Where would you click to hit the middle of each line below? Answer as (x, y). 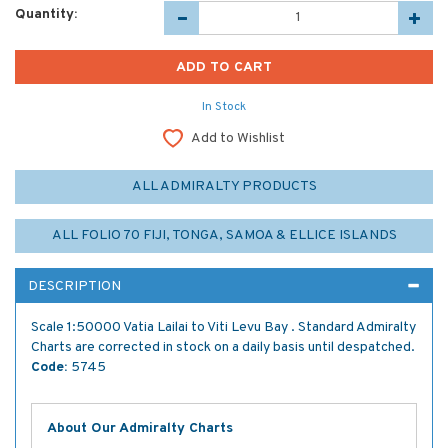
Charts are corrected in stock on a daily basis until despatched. (223, 347)
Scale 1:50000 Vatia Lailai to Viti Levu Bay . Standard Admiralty (223, 327)
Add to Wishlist (238, 138)
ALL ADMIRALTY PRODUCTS (224, 186)
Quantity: (46, 14)
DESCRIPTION (74, 286)
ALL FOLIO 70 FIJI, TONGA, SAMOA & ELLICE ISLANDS (224, 235)
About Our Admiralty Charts (140, 428)
